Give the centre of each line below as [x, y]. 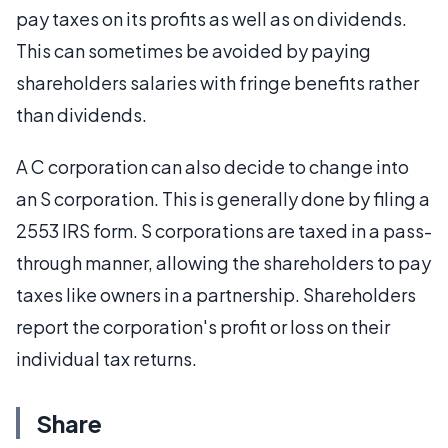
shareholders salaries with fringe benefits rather [217, 82]
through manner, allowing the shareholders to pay [223, 262]
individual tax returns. [106, 358]
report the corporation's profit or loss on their [203, 326]
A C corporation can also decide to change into [212, 166]
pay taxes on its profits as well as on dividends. [211, 18]
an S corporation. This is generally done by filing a [223, 198]
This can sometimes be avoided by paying [193, 50]
